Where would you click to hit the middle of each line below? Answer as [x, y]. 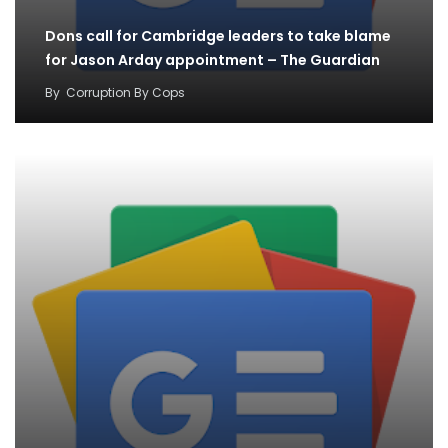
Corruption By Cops [125, 92]
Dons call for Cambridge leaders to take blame [218, 35]
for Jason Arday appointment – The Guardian [212, 59]
